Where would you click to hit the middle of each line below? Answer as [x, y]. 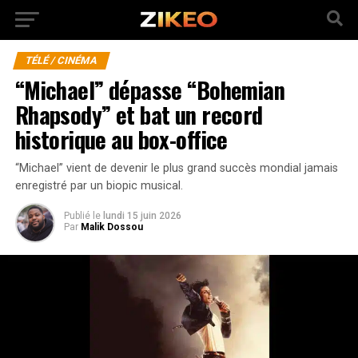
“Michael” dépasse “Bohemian [150, 89]
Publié [77, 216]
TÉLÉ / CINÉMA [61, 60]
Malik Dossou [111, 227]
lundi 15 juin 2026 [142, 216]
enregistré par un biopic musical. [99, 186]
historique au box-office [121, 139]
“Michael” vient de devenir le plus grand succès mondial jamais [176, 168]
